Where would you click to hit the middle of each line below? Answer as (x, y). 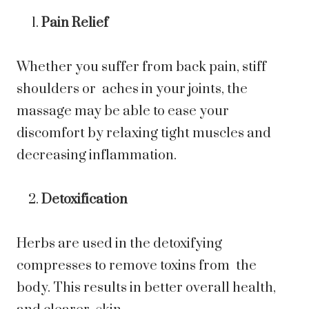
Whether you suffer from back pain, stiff (141, 68)
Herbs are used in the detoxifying (119, 244)
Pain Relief (75, 23)
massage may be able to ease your (123, 112)
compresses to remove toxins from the (137, 266)
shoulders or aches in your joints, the (132, 90)
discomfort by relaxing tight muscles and (144, 134)
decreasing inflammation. (97, 156)
